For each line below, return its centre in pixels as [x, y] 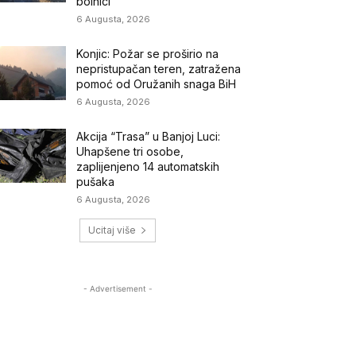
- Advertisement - [118, 288]
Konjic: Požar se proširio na [148, 53]
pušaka [96, 181]
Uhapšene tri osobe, [130, 151]
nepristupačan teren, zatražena [159, 68]
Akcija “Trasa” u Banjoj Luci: [149, 136]
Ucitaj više [112, 230]
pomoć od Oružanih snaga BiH [157, 83]
